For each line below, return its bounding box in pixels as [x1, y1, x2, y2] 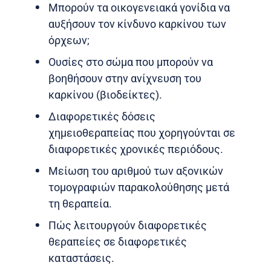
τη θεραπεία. [48, 197, 112, 210]
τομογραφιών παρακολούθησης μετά [48, 180, 229, 194]
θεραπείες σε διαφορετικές [48, 235, 187, 248]
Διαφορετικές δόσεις [48, 109, 155, 123]
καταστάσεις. [48, 251, 114, 264]
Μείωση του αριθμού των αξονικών [48, 164, 223, 177]
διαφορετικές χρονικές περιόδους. [48, 142, 223, 155]
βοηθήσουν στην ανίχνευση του [48, 71, 201, 85]
